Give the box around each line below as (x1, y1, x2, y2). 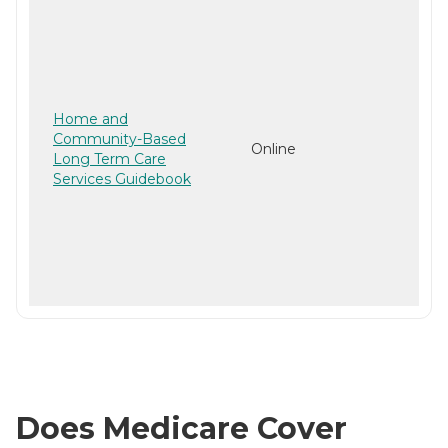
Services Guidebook (53, 169, 191, 188)
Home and (53, 109, 128, 128)
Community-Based (53, 129, 186, 148)
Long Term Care (53, 149, 166, 168)
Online (251, 139, 296, 158)
